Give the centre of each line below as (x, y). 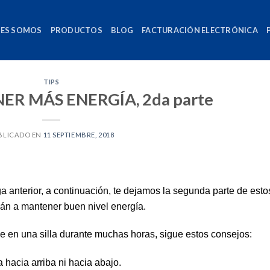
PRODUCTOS (76, 30)
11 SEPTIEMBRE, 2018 (79, 134)
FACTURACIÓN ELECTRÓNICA (200, 30)
